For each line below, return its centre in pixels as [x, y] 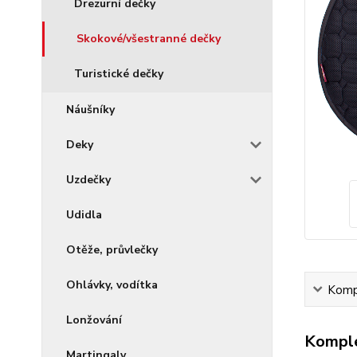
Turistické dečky [119, 74]
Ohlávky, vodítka [112, 285]
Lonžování [94, 320]
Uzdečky [88, 180]
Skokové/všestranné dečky [149, 39]
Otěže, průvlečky [112, 250]
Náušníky [90, 110]
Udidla [84, 215]
